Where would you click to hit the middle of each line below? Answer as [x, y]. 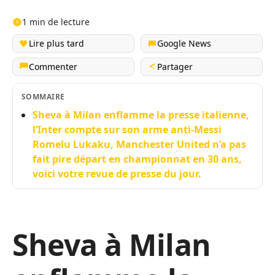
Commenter [53, 67]
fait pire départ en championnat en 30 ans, [137, 159]
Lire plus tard [56, 43]
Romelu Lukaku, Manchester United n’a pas [139, 144]
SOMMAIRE [43, 97]
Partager [175, 67]
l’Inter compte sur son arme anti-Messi [127, 130]
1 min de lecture [56, 22]
